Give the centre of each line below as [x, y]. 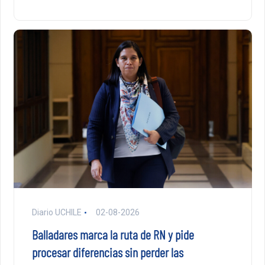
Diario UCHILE [56, 213]
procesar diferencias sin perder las [107, 252]
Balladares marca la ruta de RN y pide [113, 235]
